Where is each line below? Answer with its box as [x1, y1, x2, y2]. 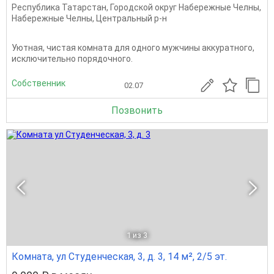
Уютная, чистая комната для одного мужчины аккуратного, [12, 43, 254, 53]
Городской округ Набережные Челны [110, 2, 259, 12]
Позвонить [111, 105, 163, 116]
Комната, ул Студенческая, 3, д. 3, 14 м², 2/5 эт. [12, 251, 227, 262]
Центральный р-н [96, 13, 167, 23]
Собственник [12, 78, 65, 88]
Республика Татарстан [12, 2, 106, 12]
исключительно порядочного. [12, 54, 133, 64]
